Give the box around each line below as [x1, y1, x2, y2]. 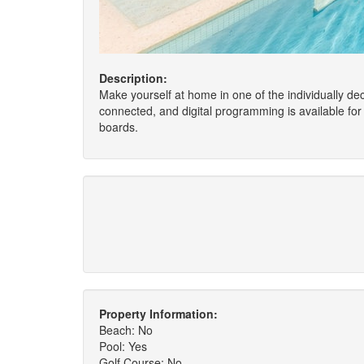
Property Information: [99, 305, 218, 322]
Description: [99, 70, 167, 86]
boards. [99, 119, 138, 135]
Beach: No [99, 322, 153, 338]
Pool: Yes [99, 338, 147, 354]
